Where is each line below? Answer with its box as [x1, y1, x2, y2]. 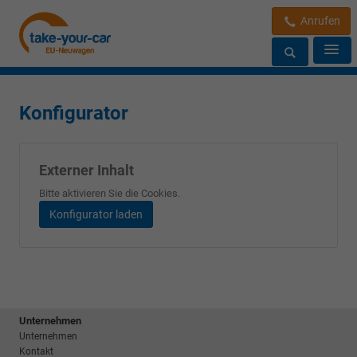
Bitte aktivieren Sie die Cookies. [39, 186, 180, 199]
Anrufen [298, 14, 340, 27]
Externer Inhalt [39, 161, 134, 178]
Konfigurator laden [49, 207, 143, 221]
